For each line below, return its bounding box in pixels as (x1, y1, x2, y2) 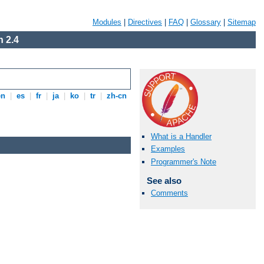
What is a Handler (151, 132, 212, 141)
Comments (151, 188, 188, 197)
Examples (151, 144, 185, 154)
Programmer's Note (151, 157, 216, 166)
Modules (93, 18, 121, 27)
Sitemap (227, 18, 256, 27)
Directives (128, 18, 162, 27)
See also (146, 175, 181, 186)
